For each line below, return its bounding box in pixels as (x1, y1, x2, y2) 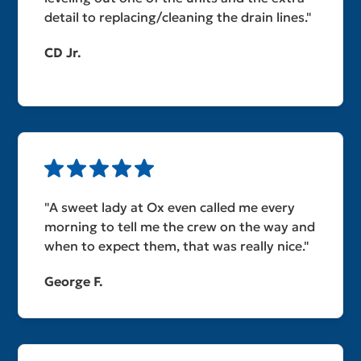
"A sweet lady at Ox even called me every (44, 198, 296, 215)
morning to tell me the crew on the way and (44, 218, 316, 234)
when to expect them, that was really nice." (44, 237, 310, 254)
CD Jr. (44, 44, 82, 60)
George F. (44, 272, 104, 289)
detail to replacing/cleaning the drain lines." (44, 8, 313, 25)
